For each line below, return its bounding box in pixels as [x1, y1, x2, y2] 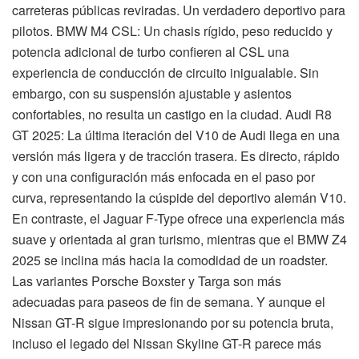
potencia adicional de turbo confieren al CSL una [12, 42, 289, 62]
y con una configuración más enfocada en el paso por [12, 167, 315, 187]
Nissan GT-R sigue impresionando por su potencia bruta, [12, 313, 333, 333]
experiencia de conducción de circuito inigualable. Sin [12, 63, 319, 83]
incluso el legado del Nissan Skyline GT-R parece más [12, 334, 321, 353]
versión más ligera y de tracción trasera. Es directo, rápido [12, 147, 340, 166]
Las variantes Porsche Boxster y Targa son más [12, 272, 281, 291]
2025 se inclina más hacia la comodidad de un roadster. [12, 251, 328, 270]
